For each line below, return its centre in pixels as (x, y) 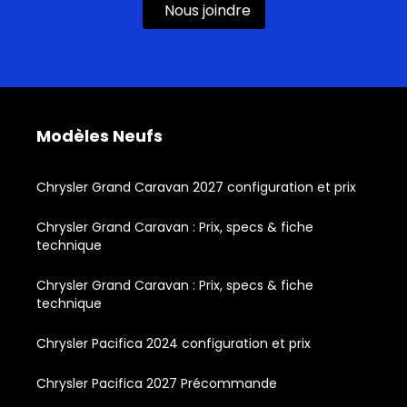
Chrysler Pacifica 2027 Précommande (157, 383)
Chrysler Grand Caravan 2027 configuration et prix (196, 187)
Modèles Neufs (99, 135)
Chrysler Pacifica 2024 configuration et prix (174, 343)
